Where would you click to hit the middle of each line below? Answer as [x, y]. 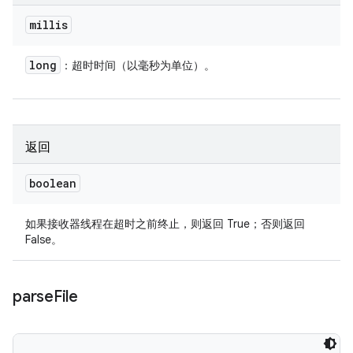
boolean [53, 183]
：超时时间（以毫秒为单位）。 [138, 65]
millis [48, 25]
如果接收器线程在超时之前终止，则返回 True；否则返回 [165, 224]
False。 [44, 240]
